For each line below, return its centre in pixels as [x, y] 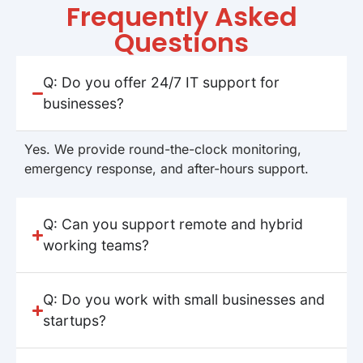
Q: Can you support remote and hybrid [173, 224]
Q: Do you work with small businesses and [184, 300]
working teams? [96, 246]
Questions [181, 43]
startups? [75, 321]
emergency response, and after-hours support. [167, 169]
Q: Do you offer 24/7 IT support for [162, 83]
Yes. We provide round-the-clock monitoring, [163, 149]
